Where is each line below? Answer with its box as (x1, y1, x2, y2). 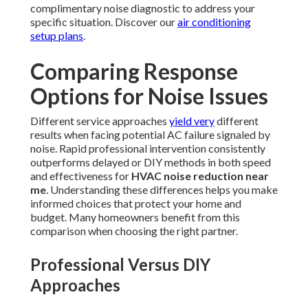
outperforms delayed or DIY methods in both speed (30, 155, 271, 169)
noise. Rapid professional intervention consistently (30, 142, 265, 155)
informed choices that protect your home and (30, 197, 241, 210)
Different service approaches (30, 114, 169, 128)
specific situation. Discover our (30, 15, 177, 29)
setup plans (30, 29, 83, 43)
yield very (169, 114, 214, 128)
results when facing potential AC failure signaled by (30, 128, 270, 142)
